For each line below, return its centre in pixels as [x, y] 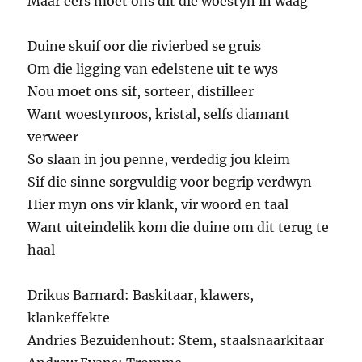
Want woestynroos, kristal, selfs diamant [159, 114]
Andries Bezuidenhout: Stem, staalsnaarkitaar [176, 341]
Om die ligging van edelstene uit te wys [153, 69]
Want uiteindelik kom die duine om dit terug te [179, 227]
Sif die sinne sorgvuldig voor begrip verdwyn [170, 182]
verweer [53, 137]
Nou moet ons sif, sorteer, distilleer [141, 92]
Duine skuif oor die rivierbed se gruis [145, 46]
